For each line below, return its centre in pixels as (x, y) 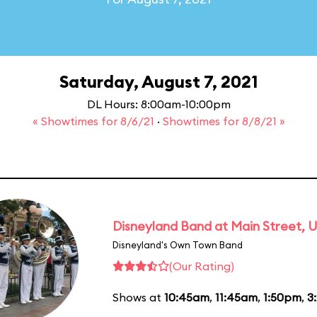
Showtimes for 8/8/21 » (224, 121)
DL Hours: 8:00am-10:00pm (158, 104)
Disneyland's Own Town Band (178, 244)
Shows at (138, 297)
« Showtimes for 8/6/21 (94, 121)
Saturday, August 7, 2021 (158, 81)
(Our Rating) (202, 266)
